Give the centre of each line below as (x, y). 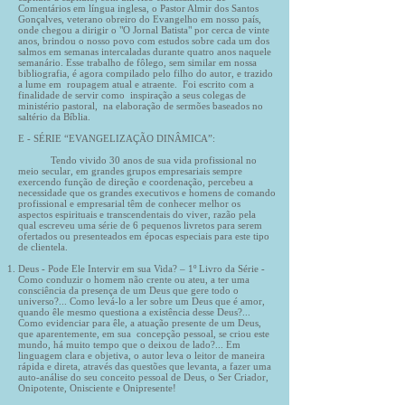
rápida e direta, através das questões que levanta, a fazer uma (145, 366)
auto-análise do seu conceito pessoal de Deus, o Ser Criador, (143, 377)
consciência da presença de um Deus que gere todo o (128, 290)
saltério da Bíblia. (54, 117)
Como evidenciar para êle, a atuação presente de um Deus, (140, 323)
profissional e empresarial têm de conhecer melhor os (129, 203)
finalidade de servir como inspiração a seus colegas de (132, 95)
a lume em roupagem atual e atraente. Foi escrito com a (136, 84)
